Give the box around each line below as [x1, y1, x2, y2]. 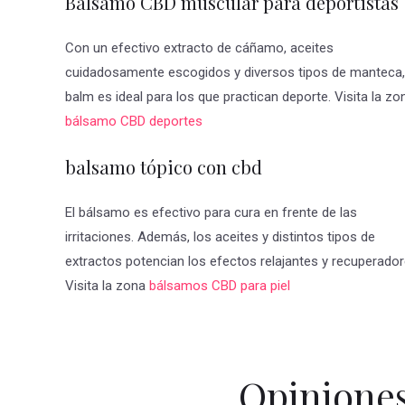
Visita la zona [65, 278, 149, 295]
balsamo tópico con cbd [65, 155, 262, 180]
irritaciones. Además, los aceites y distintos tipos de [65, 229, 375, 246]
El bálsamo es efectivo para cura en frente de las [65, 204, 357, 221]
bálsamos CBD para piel [149, 278, 290, 295]
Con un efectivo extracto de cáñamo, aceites [65, 40, 334, 57]
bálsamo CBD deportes [65, 113, 202, 130]
